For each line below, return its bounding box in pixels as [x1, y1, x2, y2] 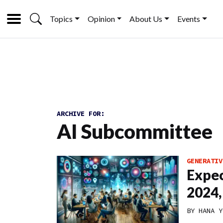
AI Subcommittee [57, 119, 213, 143]
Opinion [87, 14, 115, 23]
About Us [129, 14, 163, 23]
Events [177, 14, 201, 23]
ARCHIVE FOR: [57, 109, 105, 118]
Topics [50, 14, 73, 23]
